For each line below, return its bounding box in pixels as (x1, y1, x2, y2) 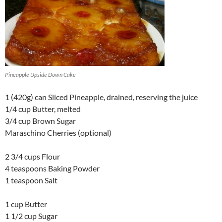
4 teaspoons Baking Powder (5, 164, 100, 173)
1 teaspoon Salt (5, 175, 57, 185)
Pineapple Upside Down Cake (5, 71, 76, 79)
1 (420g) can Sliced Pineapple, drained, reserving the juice (5, 92, 198, 102)
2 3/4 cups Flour (5, 152, 60, 162)
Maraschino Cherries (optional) (5, 128, 111, 138)
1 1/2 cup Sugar (5, 211, 57, 221)
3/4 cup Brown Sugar (5, 116, 76, 126)
